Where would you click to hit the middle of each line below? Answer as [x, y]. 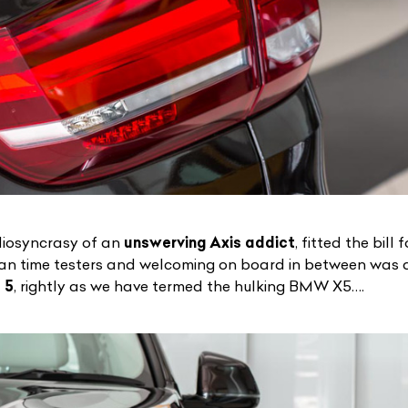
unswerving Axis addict [210, 242]
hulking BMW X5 [293, 286]
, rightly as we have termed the [124, 286]
